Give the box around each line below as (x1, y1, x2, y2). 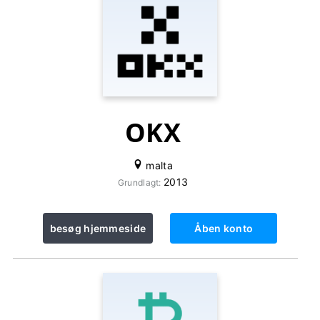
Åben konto (194, 222, 254, 234)
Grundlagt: (117, 177, 164, 188)
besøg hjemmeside (49, 222, 146, 234)
